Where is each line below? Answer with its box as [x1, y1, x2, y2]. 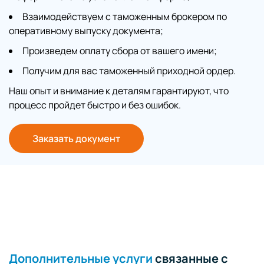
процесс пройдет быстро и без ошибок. [9, 98, 181, 111]
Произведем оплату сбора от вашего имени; [22, 44, 217, 57]
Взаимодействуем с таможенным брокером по [22, 9, 227, 23]
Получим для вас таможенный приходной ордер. [22, 64, 236, 77]
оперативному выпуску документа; [9, 24, 163, 37]
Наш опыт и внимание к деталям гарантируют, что [9, 84, 229, 97]
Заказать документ [32, 131, 120, 145]
